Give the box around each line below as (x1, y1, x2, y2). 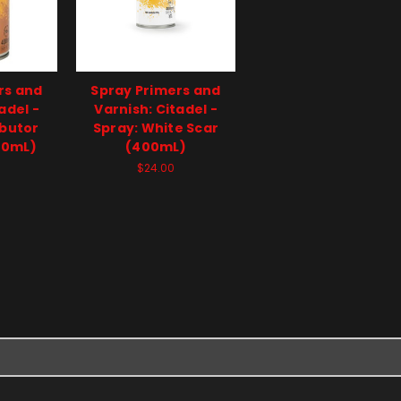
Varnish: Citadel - (94, 99, 218, 118)
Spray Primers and (90, 81, 221, 99)
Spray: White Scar (92, 118, 219, 137)
